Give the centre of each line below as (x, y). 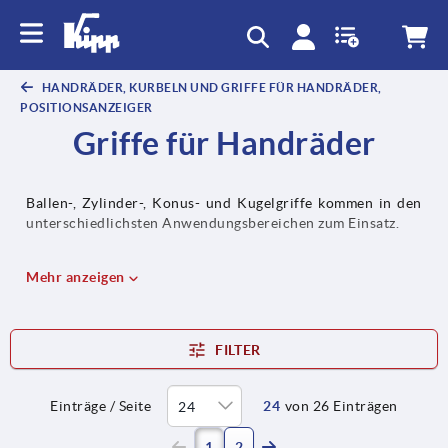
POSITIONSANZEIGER (86, 108)
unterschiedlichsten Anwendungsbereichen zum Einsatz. (212, 223)
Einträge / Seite (101, 406)
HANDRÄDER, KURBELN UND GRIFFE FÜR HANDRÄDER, (210, 88)
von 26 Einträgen (341, 406)
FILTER (238, 350)
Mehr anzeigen (77, 277)
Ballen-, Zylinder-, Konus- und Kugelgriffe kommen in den (224, 203)
